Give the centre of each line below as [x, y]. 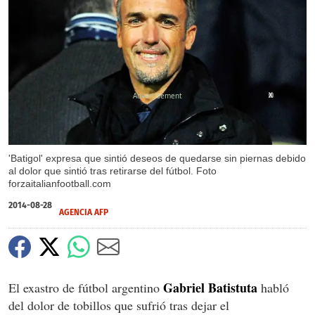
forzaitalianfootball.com [60, 183]
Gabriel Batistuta [210, 287]
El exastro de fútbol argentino [86, 287]
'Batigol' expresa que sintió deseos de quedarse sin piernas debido [157, 158]
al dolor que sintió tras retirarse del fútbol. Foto [112, 171]
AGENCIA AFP [84, 212]
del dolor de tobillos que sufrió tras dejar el [119, 305]
